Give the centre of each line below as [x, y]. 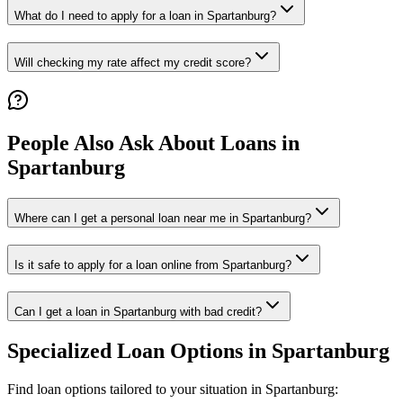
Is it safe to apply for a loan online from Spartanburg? [153, 265]
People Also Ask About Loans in [153, 143]
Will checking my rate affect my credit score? [133, 62]
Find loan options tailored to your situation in [136, 389]
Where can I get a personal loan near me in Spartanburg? [163, 219]
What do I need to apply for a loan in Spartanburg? [145, 16]
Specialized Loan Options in [139, 350]
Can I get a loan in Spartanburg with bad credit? [138, 311]
